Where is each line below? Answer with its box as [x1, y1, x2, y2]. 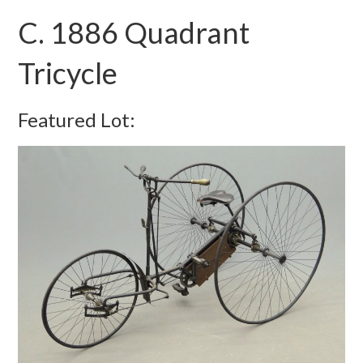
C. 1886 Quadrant [18, 15, 250, 50]
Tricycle [18, 55, 118, 91]
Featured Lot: [18, 108, 136, 131]
